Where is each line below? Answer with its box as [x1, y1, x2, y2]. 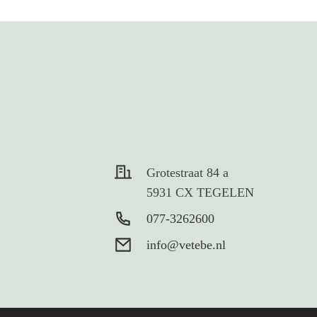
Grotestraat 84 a [146, 166, 229, 180]
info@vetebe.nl [146, 238, 226, 252]
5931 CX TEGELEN [146, 185, 254, 200]
